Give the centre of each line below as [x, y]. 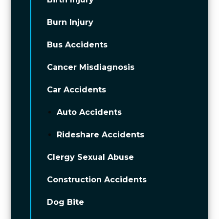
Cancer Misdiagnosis [91, 67]
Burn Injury [70, 22]
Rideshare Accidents [101, 135]
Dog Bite [66, 202]
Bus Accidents [77, 45]
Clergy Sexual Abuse [91, 157]
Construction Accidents [97, 180]
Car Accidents [77, 90]
